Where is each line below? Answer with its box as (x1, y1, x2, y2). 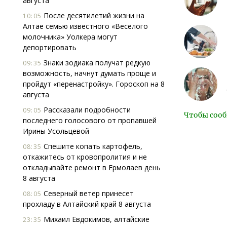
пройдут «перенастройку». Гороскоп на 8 (23, 79, 165, 89)
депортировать (23, 43, 77, 52)
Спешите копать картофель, (42, 141, 142, 151)
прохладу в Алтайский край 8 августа (23, 199, 151, 209)
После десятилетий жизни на (42, 11, 144, 20)
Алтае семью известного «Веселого (23, 21, 148, 31)
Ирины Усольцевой (23, 126, 89, 136)
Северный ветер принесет (42, 188, 134, 198)
